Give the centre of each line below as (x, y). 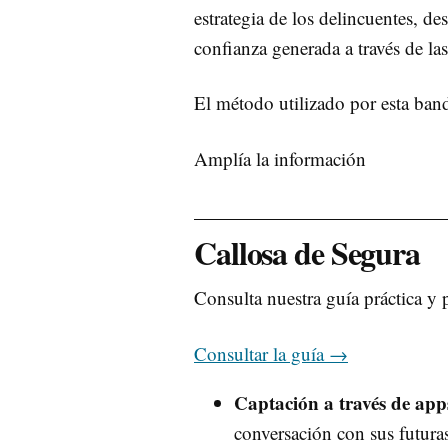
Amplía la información (280, 158)
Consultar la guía (261, 353)
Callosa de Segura (307, 252)
